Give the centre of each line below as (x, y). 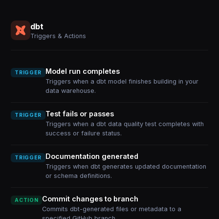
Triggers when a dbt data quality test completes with (124, 124)
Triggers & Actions (58, 36)
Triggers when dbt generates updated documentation (126, 166)
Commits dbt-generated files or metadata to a (112, 209)
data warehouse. (70, 91)
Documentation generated (92, 156)
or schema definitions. (78, 176)
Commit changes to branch (90, 199)
